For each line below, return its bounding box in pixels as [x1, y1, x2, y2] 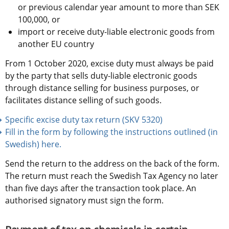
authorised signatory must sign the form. [5, 195, 164, 207]
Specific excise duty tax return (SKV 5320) [5, 114, 163, 126]
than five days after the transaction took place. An [5, 182, 196, 194]
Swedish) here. [5, 139, 61, 150]
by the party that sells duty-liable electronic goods [5, 70, 197, 82]
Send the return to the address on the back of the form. [5, 158, 219, 170]
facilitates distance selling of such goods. [5, 95, 162, 106]
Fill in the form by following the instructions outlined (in [5, 126, 218, 138]
